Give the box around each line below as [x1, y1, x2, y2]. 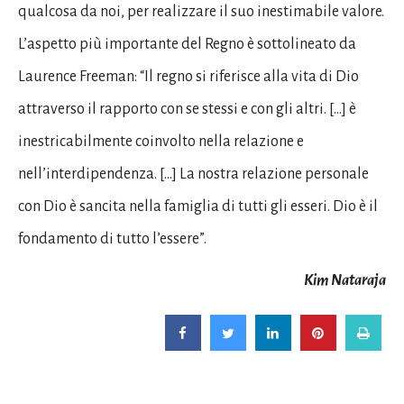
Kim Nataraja [304, 271, 386, 289]
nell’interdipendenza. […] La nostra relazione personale [18, 165, 369, 182]
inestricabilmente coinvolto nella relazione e [18, 133, 304, 150]
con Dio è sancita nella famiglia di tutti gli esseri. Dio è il [18, 197, 378, 215]
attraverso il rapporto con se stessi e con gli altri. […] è [18, 100, 356, 117]
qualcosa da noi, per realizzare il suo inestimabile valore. [18, 3, 384, 20]
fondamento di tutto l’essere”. [18, 230, 207, 247]
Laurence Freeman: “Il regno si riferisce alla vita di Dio [18, 68, 359, 85]
